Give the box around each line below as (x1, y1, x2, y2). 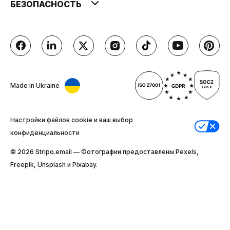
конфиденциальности (10, 128, 80, 137)
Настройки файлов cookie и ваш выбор (10, 116, 133, 124)
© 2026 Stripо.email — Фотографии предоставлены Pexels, (10, 147, 199, 156)
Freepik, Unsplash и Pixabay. (10, 160, 98, 168)
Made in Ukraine (10, 82, 60, 90)
